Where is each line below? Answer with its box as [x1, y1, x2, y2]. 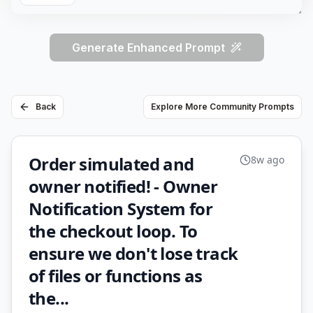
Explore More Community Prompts [151, 101, 294, 112]
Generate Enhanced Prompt [71, 41, 225, 54]
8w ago [251, 153, 284, 166]
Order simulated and [29, 152, 194, 175]
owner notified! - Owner [29, 175, 218, 198]
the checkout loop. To [29, 219, 198, 242]
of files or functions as [29, 264, 203, 287]
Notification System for [29, 197, 213, 220]
